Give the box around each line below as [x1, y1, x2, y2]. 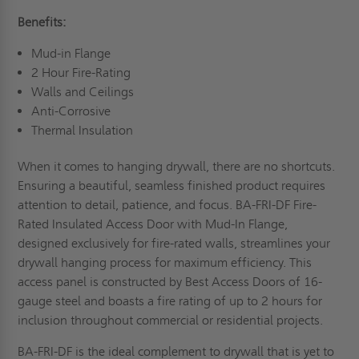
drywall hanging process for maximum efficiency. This [18, 254, 313, 270]
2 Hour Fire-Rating [30, 64, 131, 80]
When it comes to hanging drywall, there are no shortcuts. [18, 158, 336, 174]
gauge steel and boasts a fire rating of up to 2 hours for [18, 292, 323, 309]
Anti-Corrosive [30, 103, 114, 119]
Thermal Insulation [30, 122, 136, 138]
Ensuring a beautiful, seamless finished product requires [18, 177, 326, 193]
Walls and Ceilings [30, 83, 134, 99]
